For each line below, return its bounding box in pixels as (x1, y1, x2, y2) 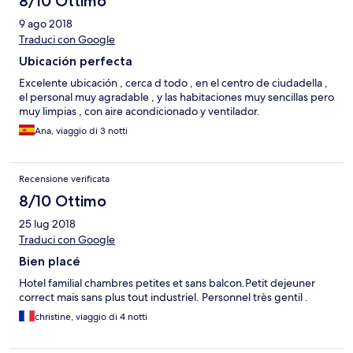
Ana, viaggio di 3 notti (35, 124, 128, 138)
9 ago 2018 (19, 17, 72, 32)
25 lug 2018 (19, 217, 76, 232)
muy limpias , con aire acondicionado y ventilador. (19, 104, 260, 119)
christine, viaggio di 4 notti (35, 310, 147, 324)
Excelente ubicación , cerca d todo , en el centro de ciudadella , (19, 76, 328, 91)
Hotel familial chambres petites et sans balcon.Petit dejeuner (19, 276, 315, 291)
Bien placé (19, 254, 80, 269)
